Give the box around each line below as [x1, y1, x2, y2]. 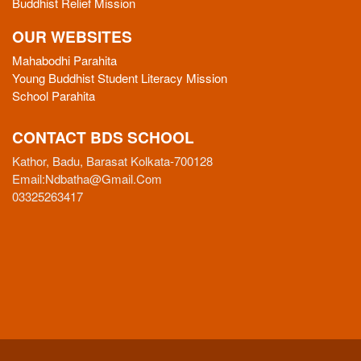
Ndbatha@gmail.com [45, 170, 162, 188]
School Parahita [12, 87, 95, 105]
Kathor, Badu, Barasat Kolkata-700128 [12, 152, 213, 170]
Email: [12, 170, 45, 188]
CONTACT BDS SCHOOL [12, 126, 194, 149]
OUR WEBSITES [12, 25, 132, 48]
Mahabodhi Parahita [12, 52, 117, 69]
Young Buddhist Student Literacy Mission [12, 69, 227, 87]
